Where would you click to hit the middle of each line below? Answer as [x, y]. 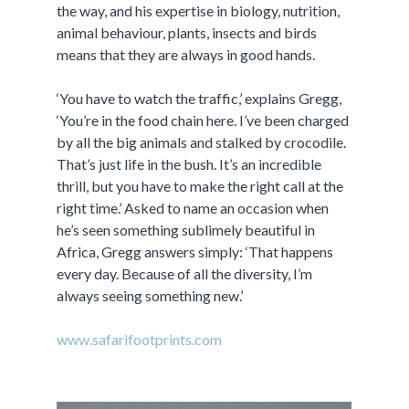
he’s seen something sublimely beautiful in [186, 230]
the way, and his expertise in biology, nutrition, [199, 10]
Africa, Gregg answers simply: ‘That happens [195, 252]
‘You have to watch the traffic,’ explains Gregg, [199, 98]
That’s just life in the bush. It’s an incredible [189, 164]
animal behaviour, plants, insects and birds [187, 32]
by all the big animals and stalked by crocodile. [202, 142]
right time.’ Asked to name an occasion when [193, 208]
